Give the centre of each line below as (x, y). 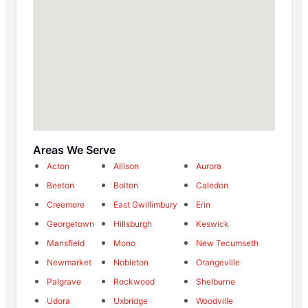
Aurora (209, 166)
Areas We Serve (74, 150)
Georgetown (70, 223)
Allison (126, 166)
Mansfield (66, 243)
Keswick (213, 223)
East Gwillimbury (145, 204)
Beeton (60, 185)
